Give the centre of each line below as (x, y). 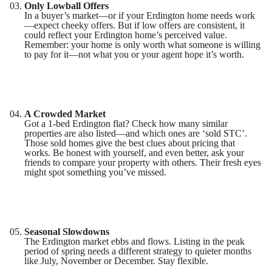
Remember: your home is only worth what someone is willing (142, 45)
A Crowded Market (65, 114)
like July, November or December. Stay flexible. (116, 261)
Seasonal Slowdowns (67, 232)
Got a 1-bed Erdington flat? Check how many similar (126, 124)
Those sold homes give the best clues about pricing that (130, 143)
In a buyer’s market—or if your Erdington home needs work (140, 15)
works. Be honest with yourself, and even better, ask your (134, 153)
